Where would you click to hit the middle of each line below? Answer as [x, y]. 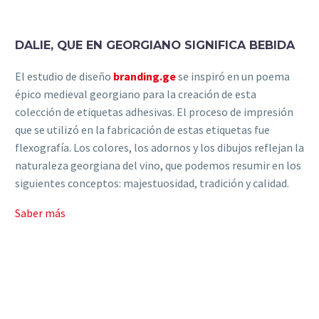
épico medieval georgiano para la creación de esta [136, 94]
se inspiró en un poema [233, 76]
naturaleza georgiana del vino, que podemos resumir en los [158, 165]
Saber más [40, 213]
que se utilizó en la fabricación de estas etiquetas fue [142, 129]
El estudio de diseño [64, 76]
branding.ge [145, 76]
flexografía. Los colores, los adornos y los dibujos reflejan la [159, 147]
